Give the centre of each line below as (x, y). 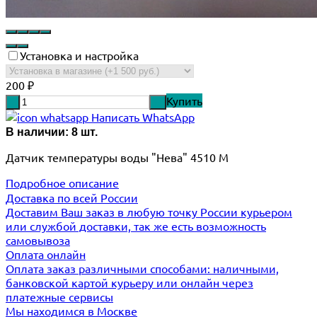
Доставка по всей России (72, 197)
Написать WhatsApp (142, 116)
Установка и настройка (79, 55)
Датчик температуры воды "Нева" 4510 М (117, 157)
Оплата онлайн (46, 254)
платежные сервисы (59, 296)
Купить (184, 100)
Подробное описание (62, 182)
